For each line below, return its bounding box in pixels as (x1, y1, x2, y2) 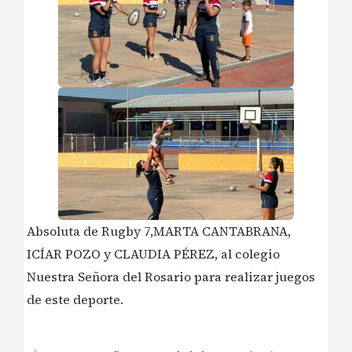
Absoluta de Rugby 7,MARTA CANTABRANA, (27, 222, 291, 240)
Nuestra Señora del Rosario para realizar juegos (27, 268, 315, 286)
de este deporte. (27, 291, 123, 309)
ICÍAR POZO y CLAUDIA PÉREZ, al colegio (27, 245, 280, 263)
